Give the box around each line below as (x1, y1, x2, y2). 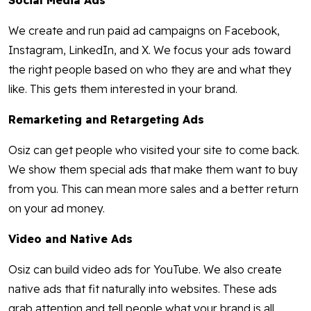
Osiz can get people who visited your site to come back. (8, 143, 299, 158)
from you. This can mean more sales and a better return (8, 182, 299, 196)
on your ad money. (8, 201, 105, 216)
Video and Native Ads (8, 232, 133, 246)
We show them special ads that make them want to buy (8, 162, 298, 177)
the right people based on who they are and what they (8, 62, 292, 77)
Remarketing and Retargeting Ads (8, 112, 204, 127)
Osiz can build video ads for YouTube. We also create (8, 262, 282, 277)
